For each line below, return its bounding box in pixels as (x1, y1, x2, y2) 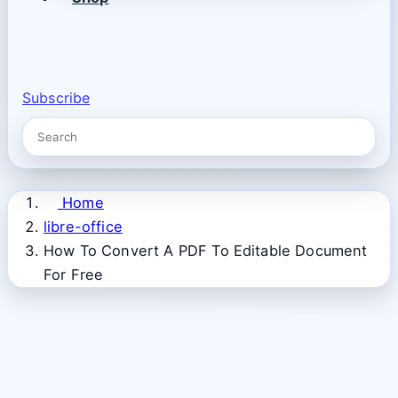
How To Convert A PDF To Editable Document (44, 242, 368, 260)
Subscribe (22, 88, 91, 107)
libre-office (44, 218, 123, 236)
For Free (44, 266, 104, 284)
